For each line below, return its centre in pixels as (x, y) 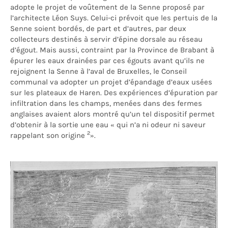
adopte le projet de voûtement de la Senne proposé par (107, 7)
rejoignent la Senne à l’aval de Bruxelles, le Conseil (98, 71)
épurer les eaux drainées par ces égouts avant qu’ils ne (108, 60)
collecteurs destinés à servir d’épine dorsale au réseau (106, 39)
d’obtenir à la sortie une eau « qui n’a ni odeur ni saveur (108, 124)
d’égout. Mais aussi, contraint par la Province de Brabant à (112, 50)
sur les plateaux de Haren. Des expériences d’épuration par (114, 92)
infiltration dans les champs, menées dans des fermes (106, 103)
